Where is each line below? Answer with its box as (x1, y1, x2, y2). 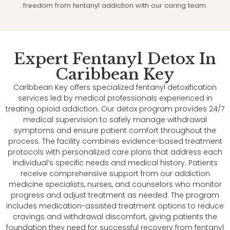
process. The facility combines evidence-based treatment (8, 136, 222, 147)
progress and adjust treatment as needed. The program (11, 190, 219, 201)
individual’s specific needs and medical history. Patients (12, 158, 218, 168)
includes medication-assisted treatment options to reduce (6, 201, 224, 212)
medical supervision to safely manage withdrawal (23, 114, 207, 125)
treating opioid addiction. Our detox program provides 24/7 (6, 104, 224, 114)
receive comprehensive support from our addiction (20, 168, 210, 179)
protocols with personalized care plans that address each (8, 147, 222, 158)
